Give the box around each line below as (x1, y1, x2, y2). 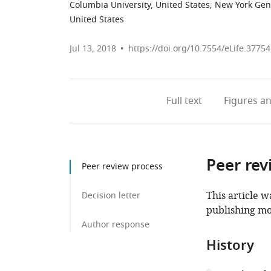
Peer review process (82, 160, 163, 173)
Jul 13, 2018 (70, 42, 116, 55)
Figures (223, 94, 258, 108)
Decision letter (82, 189, 140, 202)
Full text (166, 94, 202, 108)
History (206, 236, 254, 258)
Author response (82, 218, 149, 231)
